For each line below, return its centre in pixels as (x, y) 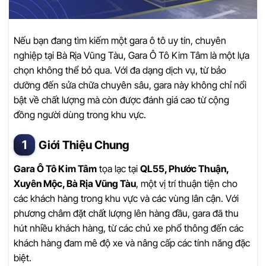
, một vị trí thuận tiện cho (187, 183)
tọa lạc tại (118, 168)
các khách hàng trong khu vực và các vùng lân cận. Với (126, 198)
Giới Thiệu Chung (84, 145)
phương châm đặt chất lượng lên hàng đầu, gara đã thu (126, 213)
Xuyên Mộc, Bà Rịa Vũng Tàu (75, 183)
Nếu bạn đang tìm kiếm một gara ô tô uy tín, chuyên (120, 40)
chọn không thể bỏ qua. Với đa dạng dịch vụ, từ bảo (120, 70)
